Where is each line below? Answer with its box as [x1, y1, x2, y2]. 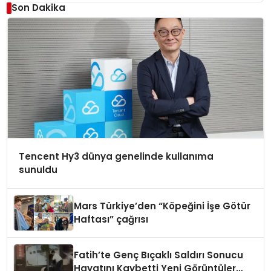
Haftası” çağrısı [74, 212, 149, 226]
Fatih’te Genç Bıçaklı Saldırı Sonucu [74, 248, 244, 261]
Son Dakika [11, 1, 65, 15]
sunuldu [18, 163, 57, 176]
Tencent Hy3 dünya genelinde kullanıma [18, 149, 214, 163]
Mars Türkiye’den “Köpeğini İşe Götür [74, 199, 251, 212]
